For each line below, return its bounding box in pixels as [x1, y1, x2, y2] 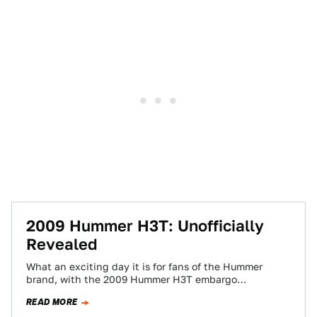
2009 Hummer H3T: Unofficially [26, 217, 264, 235]
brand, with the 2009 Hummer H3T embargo [26, 274, 237, 285]
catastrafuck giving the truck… [26, 287, 175, 298]
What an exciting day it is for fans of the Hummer [26, 261, 263, 272]
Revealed [26, 235, 98, 253]
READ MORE [26, 296, 78, 309]
